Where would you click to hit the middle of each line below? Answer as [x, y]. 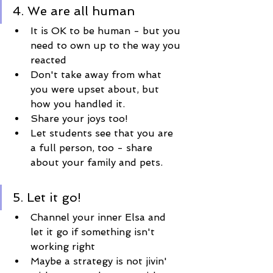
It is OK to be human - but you [107, 30]
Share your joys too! [79, 118]
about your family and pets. [97, 162]
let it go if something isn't [94, 232]
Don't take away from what [97, 74]
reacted [48, 60]
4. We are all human [74, 11]
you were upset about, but [96, 89]
